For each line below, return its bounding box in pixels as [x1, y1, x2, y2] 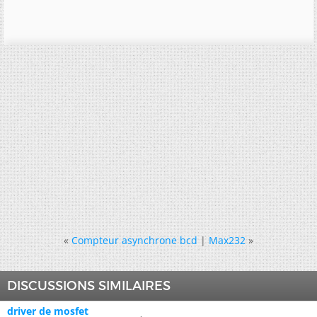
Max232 [209, 234, 246, 248]
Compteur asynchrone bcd [71, 234, 197, 248]
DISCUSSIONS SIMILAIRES [7, 278, 171, 294]
